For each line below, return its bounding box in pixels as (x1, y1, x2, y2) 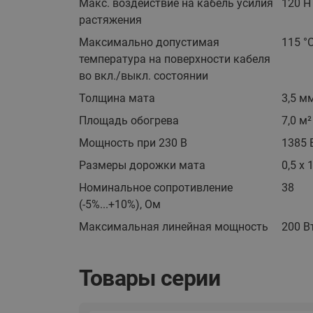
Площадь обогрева (78, 114, 179, 127)
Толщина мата (78, 92, 155, 105)
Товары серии (78, 265, 220, 291)
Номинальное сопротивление (78, 181, 233, 194)
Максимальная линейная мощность (78, 220, 268, 233)
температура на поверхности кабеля (78, 52, 270, 66)
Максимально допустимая (78, 36, 219, 49)
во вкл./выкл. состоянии (78, 69, 208, 82)
